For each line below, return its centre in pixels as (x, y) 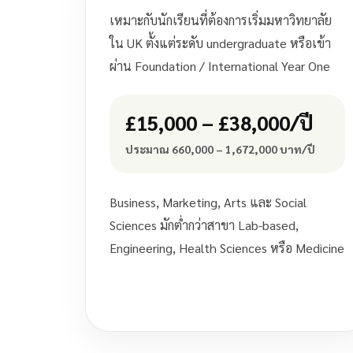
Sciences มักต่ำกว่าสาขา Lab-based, (204, 225)
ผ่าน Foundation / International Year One (219, 66)
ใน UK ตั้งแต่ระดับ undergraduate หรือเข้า (220, 43)
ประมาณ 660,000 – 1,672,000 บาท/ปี (220, 149)
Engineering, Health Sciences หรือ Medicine (227, 248)
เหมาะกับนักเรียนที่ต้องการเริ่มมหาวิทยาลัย (220, 20)
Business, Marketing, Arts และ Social (208, 202)
